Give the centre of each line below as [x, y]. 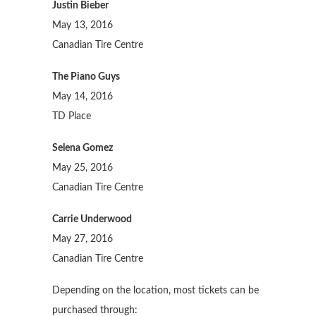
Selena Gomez [83, 148]
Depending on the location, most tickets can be [156, 290]
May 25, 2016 [83, 168]
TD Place [72, 116]
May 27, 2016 [83, 239]
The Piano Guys [86, 77]
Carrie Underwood [92, 219]
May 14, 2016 [83, 96]
